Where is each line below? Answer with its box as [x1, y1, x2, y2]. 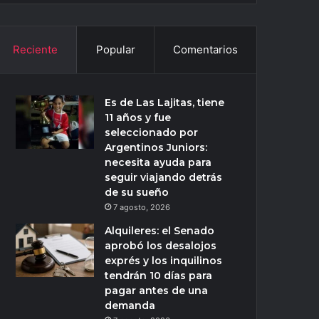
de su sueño [105, 186, 169, 199]
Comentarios [172, 43, 238, 56]
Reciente [13, 43, 58, 56]
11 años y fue [105, 111, 172, 124]
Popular [95, 43, 135, 56]
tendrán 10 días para [105, 269, 213, 282]
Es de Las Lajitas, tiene [105, 96, 225, 109]
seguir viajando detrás [105, 171, 223, 184]
